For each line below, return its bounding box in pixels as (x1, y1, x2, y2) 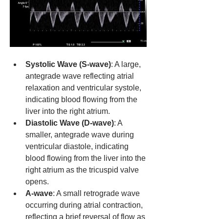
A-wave (25, 189, 53, 197)
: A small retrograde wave (53, 189, 140, 197)
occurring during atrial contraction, (25, 200, 143, 209)
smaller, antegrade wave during (25, 130, 134, 139)
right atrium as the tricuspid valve (25, 165, 139, 174)
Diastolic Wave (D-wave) (25, 118, 114, 127)
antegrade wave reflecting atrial (25, 71, 134, 80)
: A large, (111, 60, 141, 68)
